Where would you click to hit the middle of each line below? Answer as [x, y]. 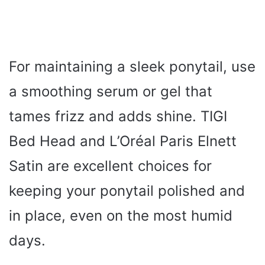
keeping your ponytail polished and [127, 191]
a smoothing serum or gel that [111, 92]
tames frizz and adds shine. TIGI [118, 117]
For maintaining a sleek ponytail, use [132, 67]
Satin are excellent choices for [110, 166]
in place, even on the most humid [121, 216]
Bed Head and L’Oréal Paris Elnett [123, 141]
